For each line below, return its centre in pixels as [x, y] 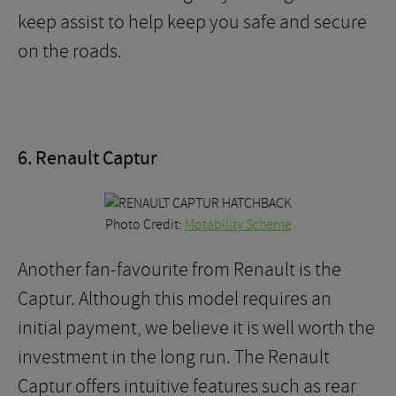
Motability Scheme [238, 225]
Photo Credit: [145, 225]
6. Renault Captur [88, 159]
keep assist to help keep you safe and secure [192, 22]
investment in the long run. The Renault [174, 357]
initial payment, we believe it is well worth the [196, 328]
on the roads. [70, 51]
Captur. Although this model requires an [175, 299]
